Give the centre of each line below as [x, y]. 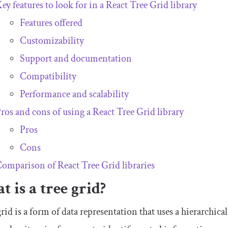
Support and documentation [76, 59]
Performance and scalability [75, 94]
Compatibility [48, 76]
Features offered [51, 23]
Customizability [52, 41]
